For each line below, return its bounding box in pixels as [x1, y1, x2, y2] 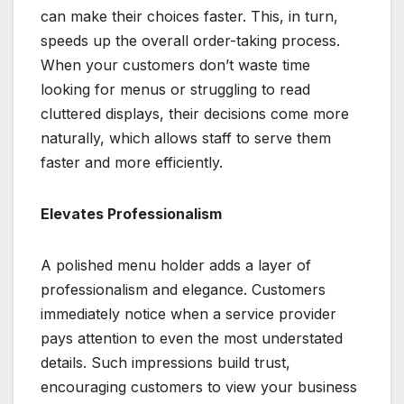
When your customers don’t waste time [41, 55, 310, 74]
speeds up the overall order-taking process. [41, 31, 340, 50]
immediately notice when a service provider [41, 304, 336, 323]
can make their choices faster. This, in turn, [41, 6, 338, 25]
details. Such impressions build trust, [41, 353, 290, 372]
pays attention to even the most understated [41, 328, 343, 347]
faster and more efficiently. [41, 152, 223, 171]
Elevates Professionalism [41, 204, 222, 223]
